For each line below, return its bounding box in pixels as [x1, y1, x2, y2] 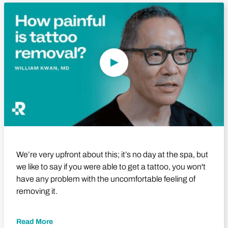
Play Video [113, 2, 151, 11]
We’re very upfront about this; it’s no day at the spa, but [16, 150, 208, 159]
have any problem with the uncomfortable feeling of [16, 174, 195, 183]
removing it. [16, 186, 58, 195]
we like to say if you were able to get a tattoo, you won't [16, 162, 206, 171]
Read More [16, 217, 53, 225]
